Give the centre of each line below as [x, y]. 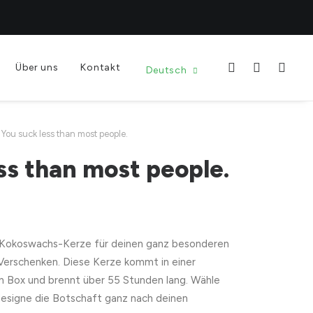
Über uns [37, 67]
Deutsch [166, 70]
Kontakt [101, 67]
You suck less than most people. [65, 134]
